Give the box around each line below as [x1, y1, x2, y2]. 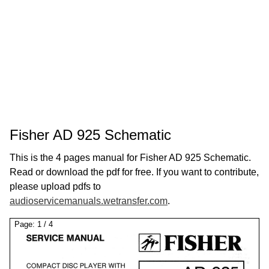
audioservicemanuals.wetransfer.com [10, 196, 168, 206]
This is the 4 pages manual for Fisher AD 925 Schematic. [10, 153, 251, 163]
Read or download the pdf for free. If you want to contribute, [10, 167, 259, 177]
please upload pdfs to [10, 181, 101, 192]
